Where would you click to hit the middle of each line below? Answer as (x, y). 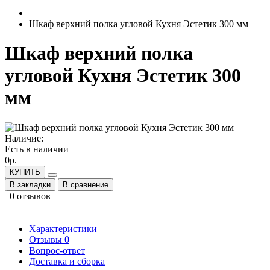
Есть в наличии (37, 149)
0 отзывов (30, 196)
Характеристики (63, 228)
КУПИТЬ (25, 172)
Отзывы (47, 239)
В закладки (30, 184)
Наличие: (24, 138)
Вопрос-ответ (57, 250)
